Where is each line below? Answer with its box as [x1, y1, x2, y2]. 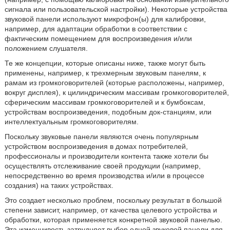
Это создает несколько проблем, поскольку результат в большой [4, 196, 222, 204]
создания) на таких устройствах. [4, 181, 113, 189]
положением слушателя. [4, 44, 88, 52]
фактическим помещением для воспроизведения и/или [4, 34, 192, 43]
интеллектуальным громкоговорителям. [4, 118, 139, 126]
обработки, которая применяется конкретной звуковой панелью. [4, 216, 222, 224]
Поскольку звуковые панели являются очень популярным [4, 132, 199, 141]
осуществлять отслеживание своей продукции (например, [4, 162, 201, 170]
